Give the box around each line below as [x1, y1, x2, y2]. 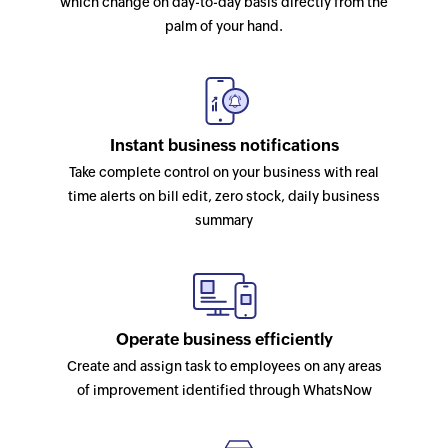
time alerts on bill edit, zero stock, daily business [68, 188, 380, 204]
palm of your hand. [165, 18, 283, 34]
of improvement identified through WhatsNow [76, 382, 372, 398]
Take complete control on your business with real [69, 164, 379, 180]
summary [195, 212, 253, 228]
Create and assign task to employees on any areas [66, 358, 382, 374]
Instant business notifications [109, 136, 339, 155]
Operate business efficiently [115, 330, 333, 349]
